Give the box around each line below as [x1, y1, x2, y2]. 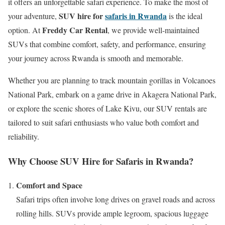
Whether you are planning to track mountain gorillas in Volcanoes [8, 74, 215, 85]
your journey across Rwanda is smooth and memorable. [8, 52, 183, 63]
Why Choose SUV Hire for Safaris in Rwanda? [8, 154, 193, 168]
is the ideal [167, 10, 202, 21]
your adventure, [8, 10, 59, 21]
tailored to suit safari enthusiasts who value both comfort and [8, 117, 199, 128]
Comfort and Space [16, 179, 82, 191]
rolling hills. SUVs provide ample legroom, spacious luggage [16, 208, 208, 219]
